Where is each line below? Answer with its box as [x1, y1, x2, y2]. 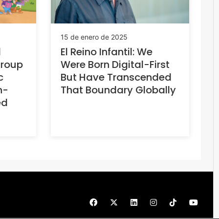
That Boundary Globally [60, 83, 176, 97]
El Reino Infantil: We [60, 45, 153, 59]
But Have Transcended [60, 70, 172, 85]
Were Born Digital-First [60, 58, 170, 72]
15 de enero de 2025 [60, 33, 128, 42]
